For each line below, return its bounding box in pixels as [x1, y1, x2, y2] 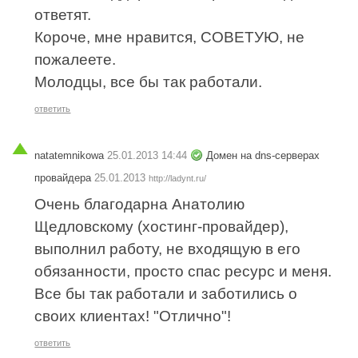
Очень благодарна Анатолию [34, 195, 245, 213]
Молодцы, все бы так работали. [34, 74, 263, 91]
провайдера [34, 171, 95, 184]
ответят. [34, 6, 92, 24]
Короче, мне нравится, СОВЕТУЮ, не [34, 29, 305, 46]
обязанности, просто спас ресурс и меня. [34, 262, 332, 280]
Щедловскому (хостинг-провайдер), [34, 217, 289, 235]
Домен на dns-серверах [206, 149, 320, 161]
